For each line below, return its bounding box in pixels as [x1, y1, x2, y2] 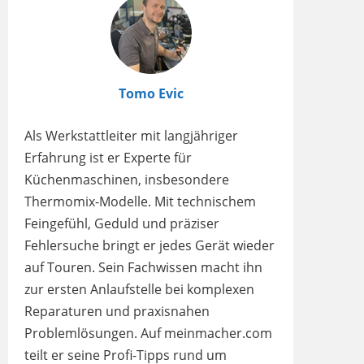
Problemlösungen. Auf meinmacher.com [24, 324, 272, 342]
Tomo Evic [118, 84, 184, 102]
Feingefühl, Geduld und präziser [24, 214, 219, 232]
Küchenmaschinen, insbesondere [24, 171, 229, 188]
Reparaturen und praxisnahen [24, 302, 210, 320]
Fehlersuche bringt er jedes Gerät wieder [24, 236, 275, 254]
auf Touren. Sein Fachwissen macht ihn [24, 258, 262, 276]
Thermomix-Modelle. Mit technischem [24, 193, 256, 210]
